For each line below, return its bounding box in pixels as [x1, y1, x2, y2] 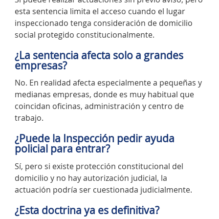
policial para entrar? [15, 142, 110, 156]
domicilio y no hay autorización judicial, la [15, 172, 167, 183]
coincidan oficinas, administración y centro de [15, 101, 184, 112]
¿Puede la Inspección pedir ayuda [15, 131, 175, 146]
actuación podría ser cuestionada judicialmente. [15, 184, 192, 195]
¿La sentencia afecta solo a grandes [15, 48, 183, 62]
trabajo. [15, 112, 44, 124]
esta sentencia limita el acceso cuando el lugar [15, 5, 185, 17]
